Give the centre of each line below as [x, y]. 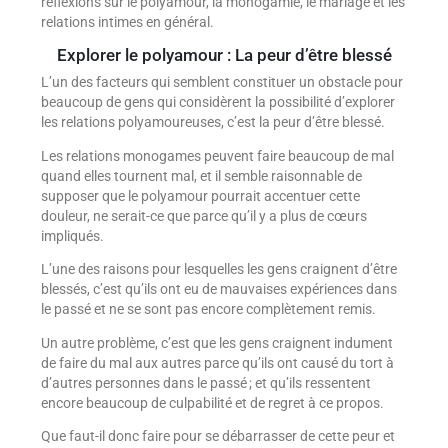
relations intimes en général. [127, 21]
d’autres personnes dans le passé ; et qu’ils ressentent [205, 382]
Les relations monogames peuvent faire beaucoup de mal [217, 155]
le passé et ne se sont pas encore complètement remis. [208, 309]
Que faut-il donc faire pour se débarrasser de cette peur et [217, 436]
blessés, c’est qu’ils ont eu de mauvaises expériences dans [218, 289]
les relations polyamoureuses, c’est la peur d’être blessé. [212, 122]
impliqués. [72, 235]
